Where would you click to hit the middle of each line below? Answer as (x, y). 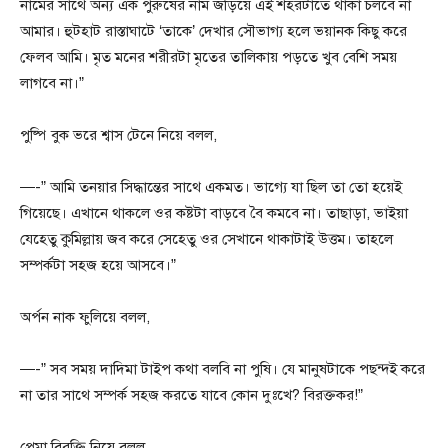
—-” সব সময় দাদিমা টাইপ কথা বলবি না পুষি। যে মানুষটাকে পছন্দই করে (222, 369)
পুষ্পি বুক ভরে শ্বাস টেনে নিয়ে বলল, (118, 135)
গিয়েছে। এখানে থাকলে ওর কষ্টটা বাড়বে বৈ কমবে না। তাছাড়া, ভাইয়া (214, 213)
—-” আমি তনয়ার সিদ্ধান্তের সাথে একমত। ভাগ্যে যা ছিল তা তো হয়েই (211, 187)
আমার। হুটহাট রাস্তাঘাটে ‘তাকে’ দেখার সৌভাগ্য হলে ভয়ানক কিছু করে (213, 31)
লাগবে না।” (52, 83)
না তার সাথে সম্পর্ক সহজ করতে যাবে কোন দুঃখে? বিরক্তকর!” (191, 395)
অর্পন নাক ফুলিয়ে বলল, (85, 317)
